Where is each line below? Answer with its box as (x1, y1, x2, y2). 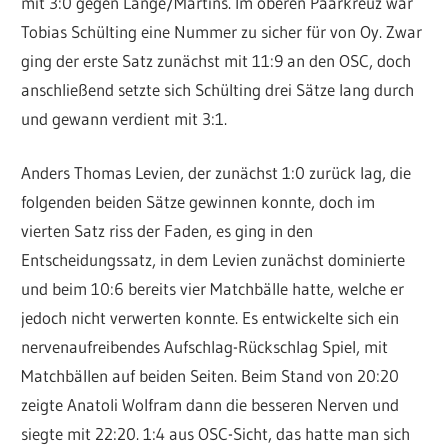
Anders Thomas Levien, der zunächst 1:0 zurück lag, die (21, 162, 412, 184)
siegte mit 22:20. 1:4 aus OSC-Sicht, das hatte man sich (21, 423, 411, 445)
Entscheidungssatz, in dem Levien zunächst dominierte (21, 249, 406, 271)
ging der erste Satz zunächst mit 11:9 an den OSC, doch (21, 49, 412, 71)
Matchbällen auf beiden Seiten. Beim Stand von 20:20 (21, 365, 400, 387)
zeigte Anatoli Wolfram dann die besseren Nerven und (21, 394, 400, 416)
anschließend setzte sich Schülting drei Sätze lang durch (21, 78, 415, 100)
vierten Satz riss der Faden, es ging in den (21, 220, 314, 242)
